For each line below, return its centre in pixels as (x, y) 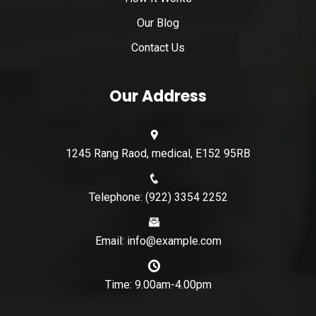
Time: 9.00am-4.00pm (158, 285)
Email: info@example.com (158, 241)
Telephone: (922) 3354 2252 (158, 197)
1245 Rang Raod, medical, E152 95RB (158, 153)
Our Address (158, 96)
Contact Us (158, 48)
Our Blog (158, 23)
